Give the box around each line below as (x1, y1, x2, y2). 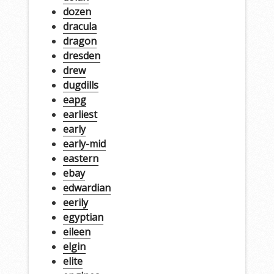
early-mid (62, 136, 106, 150)
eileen (62, 224, 91, 239)
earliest (62, 107, 97, 121)
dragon (62, 34, 97, 48)
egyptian (62, 210, 103, 224)
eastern (62, 151, 98, 165)
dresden (62, 48, 100, 62)
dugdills (62, 78, 98, 92)
